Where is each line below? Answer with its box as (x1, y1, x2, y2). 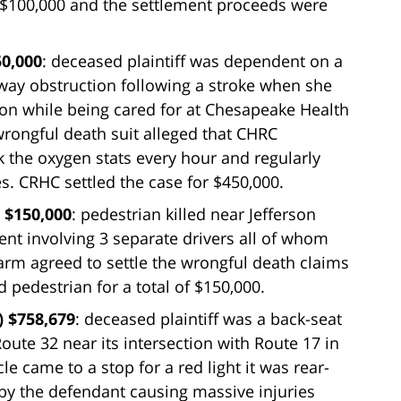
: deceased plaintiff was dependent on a (42, 49, 343, 72)
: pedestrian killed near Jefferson (72, 202, 316, 225)
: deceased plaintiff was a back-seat (75, 307, 342, 329)
